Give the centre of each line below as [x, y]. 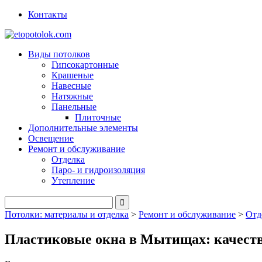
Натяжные [72, 96]
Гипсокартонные [85, 65]
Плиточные [98, 117]
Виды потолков [59, 54]
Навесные [71, 86]
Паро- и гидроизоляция [98, 170]
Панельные [74, 107]
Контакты [48, 14]
